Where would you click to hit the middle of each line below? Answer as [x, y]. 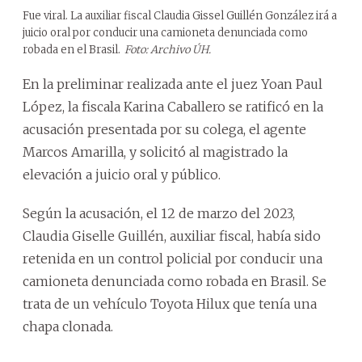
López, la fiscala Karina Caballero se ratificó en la [173, 106]
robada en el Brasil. [72, 49]
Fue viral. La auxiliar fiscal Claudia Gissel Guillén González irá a [180, 15]
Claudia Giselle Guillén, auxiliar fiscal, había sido [172, 236]
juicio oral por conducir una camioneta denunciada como [165, 32]
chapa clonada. [68, 326]
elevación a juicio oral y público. [122, 174]
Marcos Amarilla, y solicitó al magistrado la [155, 152]
